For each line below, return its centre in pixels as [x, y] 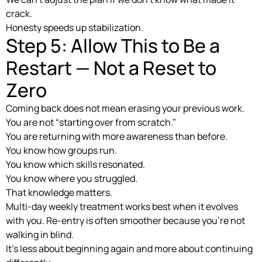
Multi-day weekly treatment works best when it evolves [122, 206]
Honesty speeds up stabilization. [75, 27]
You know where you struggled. [72, 178]
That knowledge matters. [59, 192]
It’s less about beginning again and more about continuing [129, 248]
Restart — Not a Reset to [111, 68]
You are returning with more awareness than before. [117, 136]
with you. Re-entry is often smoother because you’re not [125, 220]
